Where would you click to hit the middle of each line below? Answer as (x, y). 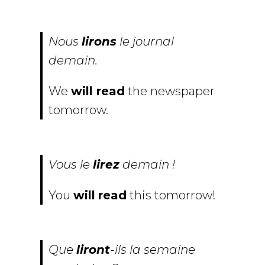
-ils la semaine (153, 250)
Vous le (71, 165)
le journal (145, 42)
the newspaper (170, 91)
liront (93, 250)
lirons (99, 42)
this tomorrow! (171, 195)
